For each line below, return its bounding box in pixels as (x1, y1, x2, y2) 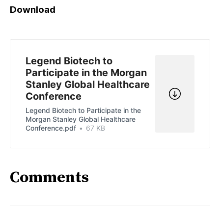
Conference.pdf (26, 124, 76, 133)
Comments (10, 168, 89, 188)
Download (10, 3, 55, 15)
